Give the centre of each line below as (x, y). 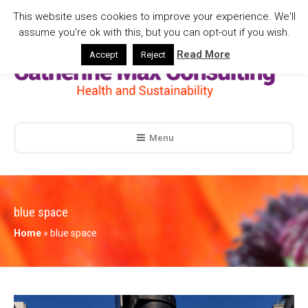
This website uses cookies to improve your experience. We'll (154, 16)
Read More (203, 55)
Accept (104, 55)
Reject (153, 55)
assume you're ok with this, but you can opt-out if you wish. (154, 33)
